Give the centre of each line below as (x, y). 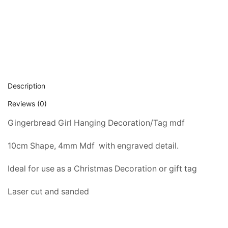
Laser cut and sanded (48, 192)
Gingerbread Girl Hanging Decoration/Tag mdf (96, 123)
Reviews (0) (27, 104)
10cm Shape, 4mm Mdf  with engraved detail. (93, 146)
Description (26, 86)
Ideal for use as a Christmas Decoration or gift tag (102, 169)
